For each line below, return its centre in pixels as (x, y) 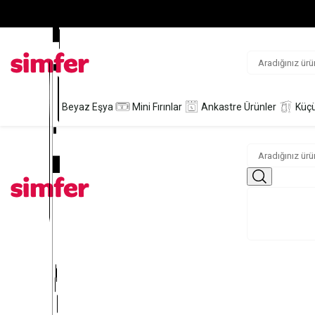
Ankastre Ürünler (238, 107)
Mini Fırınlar (157, 107)
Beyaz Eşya (87, 107)
